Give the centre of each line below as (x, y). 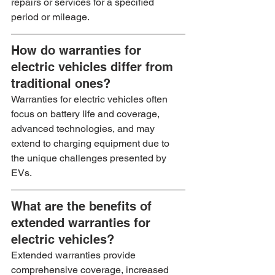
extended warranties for (83, 223)
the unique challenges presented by (90, 158)
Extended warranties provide (75, 255)
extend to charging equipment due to (91, 144)
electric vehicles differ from (94, 67)
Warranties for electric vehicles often (91, 99)
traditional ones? (61, 84)
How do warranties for (78, 51)
